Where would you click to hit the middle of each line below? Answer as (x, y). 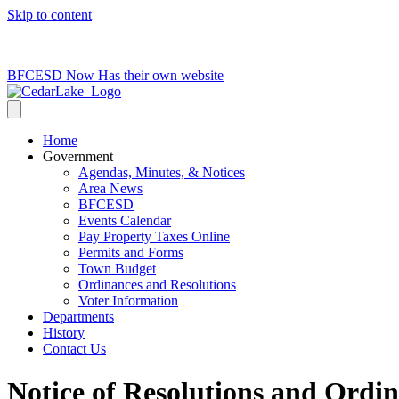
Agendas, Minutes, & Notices (162, 172)
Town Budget (117, 269)
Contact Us (74, 349)
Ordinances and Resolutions (157, 285)
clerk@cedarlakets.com (168, 45)
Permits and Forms (131, 252)
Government (78, 156)
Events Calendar (125, 220)
